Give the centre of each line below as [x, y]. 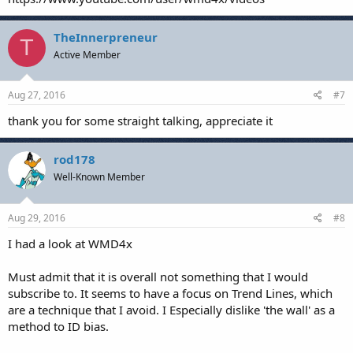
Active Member [87, 54]
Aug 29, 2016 [37, 217]
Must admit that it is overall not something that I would [158, 276]
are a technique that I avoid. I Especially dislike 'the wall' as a [171, 309]
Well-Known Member [99, 177]
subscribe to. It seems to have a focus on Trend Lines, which [170, 293]
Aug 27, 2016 [37, 95]
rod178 [74, 159]
